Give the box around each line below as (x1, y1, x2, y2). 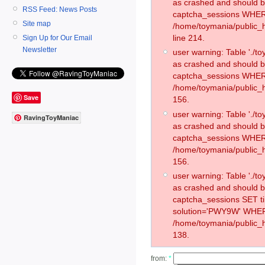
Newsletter (22, 45, 57, 54)
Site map (22, 19, 51, 28)
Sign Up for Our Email (22, 33, 92, 42)
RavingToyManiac (24, 113, 79, 122)
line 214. (173, 33, 205, 43)
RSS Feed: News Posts (22, 5, 97, 14)
